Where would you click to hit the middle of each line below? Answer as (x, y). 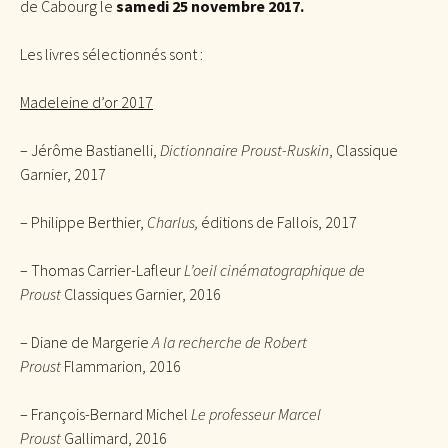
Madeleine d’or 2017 (86, 101)
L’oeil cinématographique (266, 269)
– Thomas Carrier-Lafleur (102, 269)
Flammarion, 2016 (122, 365)
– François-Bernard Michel (105, 413)
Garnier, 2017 (63, 173)
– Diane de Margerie (86, 341)
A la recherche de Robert (229, 341)
